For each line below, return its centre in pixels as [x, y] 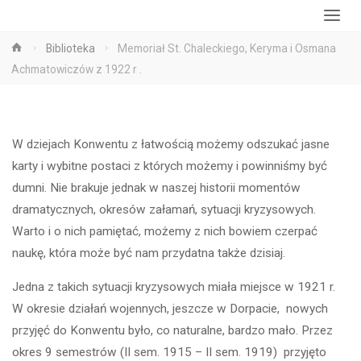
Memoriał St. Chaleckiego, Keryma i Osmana [226, 48]
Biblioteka [70, 48]
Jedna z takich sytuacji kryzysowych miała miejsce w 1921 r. [174, 287]
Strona [41, 46]
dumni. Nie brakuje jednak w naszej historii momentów [157, 187]
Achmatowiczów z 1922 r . [76, 69]
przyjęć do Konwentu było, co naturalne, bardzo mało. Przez [173, 331]
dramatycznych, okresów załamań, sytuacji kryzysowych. [164, 209]
